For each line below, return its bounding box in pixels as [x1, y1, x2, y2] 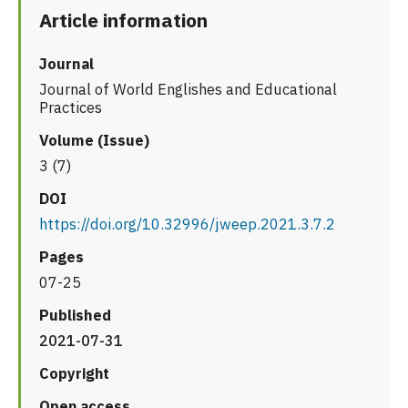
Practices [39, 97, 102, 118]
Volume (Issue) [39, 130, 149, 151]
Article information [39, 7, 208, 34]
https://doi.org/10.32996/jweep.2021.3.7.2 [39, 214, 335, 235]
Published [39, 305, 111, 326]
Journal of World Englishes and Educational [39, 79, 337, 100]
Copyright [39, 364, 109, 383]
